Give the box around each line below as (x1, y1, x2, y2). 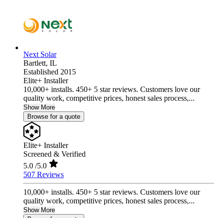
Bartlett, (23, 59, 50, 68)
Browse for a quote (27, 113, 80, 121)
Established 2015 (23, 68, 76, 76)
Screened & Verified (23, 150, 86, 159)
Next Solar (23, 50, 56, 59)
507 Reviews (23, 170, 64, 179)
